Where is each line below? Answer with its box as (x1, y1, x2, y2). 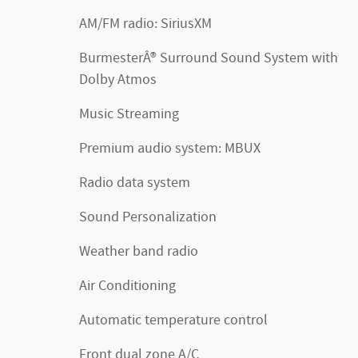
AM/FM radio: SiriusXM (79, 14, 212, 34)
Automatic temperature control (79, 311, 268, 330)
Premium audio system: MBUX (79, 139, 261, 158)
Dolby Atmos (79, 70, 157, 89)
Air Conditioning (79, 276, 176, 296)
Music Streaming (79, 105, 179, 124)
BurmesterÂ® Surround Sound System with (79, 49, 160, 68)
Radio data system (79, 173, 190, 193)
